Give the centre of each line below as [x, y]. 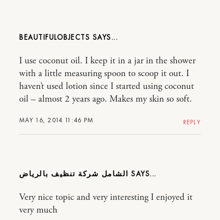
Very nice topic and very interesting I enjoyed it [106, 198]
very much [38, 210]
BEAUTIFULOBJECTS [55, 38]
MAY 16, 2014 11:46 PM [56, 120]
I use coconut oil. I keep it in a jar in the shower [107, 61]
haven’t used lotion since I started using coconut [107, 87]
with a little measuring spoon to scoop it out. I [104, 74]
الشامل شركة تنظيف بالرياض [74, 174]
